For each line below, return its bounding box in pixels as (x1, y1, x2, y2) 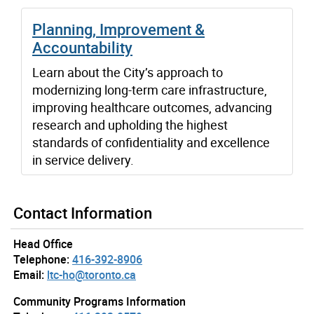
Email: (13, 266, 44, 282)
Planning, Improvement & (32, 18, 205, 39)
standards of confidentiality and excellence (32, 133, 270, 151)
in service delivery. (32, 151, 134, 168)
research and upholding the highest (32, 116, 228, 133)
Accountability (32, 36, 132, 57)
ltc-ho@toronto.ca (47, 266, 136, 282)
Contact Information (13, 202, 152, 223)
